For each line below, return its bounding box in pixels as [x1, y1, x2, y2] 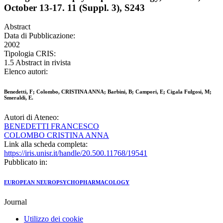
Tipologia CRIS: [4, 49, 56, 58]
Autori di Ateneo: [4, 113, 59, 122]
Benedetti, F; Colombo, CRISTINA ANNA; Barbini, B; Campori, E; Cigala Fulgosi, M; [4, 89, 212, 95]
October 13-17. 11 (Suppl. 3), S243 [4, 2, 145, 13]
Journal [4, 198, 27, 207]
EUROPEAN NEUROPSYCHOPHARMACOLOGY [4, 179, 129, 186]
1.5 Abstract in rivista [4, 58, 71, 67]
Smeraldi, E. [4, 95, 33, 101]
